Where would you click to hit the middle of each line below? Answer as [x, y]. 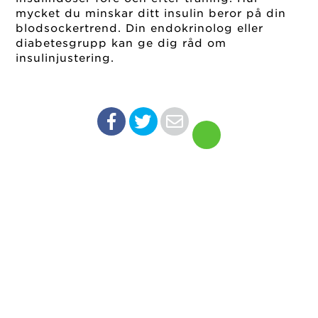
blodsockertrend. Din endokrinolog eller [140, 28]
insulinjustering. [65, 58]
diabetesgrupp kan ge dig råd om [121, 43]
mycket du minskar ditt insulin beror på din [151, 13]
